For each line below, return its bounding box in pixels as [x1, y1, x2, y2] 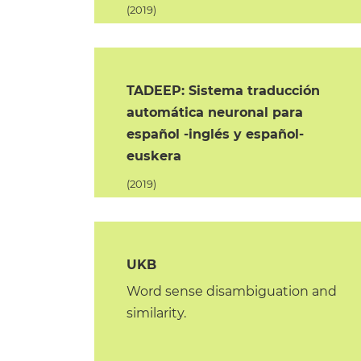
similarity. [127, 305, 187, 321]
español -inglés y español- [127, 127, 305, 142]
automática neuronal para [127, 105, 304, 120]
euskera [127, 148, 182, 164]
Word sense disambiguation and [127, 284, 338, 299]
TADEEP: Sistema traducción [127, 83, 321, 98]
